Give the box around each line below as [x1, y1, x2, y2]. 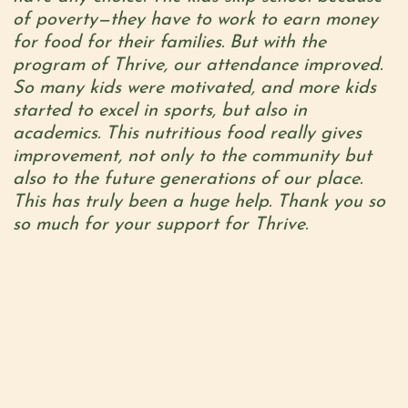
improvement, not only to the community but [12, 147, 372, 166]
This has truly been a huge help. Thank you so [12, 192, 385, 211]
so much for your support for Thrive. [12, 215, 308, 234]
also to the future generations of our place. [12, 169, 362, 189]
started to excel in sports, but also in [12, 101, 307, 120]
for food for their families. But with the [12, 33, 326, 52]
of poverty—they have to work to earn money [12, 10, 378, 29]
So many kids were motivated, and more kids [12, 78, 376, 97]
